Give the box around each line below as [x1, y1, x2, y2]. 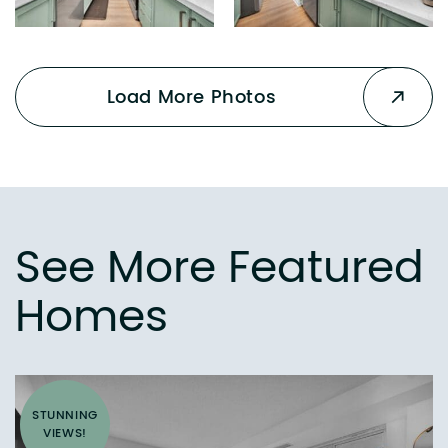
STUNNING [32, 406, 98, 427]
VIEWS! [43, 424, 87, 445]
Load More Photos [106, 84, 277, 114]
